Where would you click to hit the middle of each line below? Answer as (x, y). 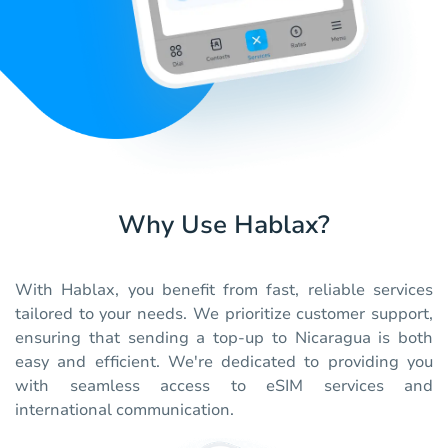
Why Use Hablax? (224, 225)
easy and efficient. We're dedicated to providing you (224, 362)
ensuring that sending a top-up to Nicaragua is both (224, 338)
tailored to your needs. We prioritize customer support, (224, 314)
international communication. (124, 410)
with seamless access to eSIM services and (224, 386)
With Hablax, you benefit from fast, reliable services (224, 290)
